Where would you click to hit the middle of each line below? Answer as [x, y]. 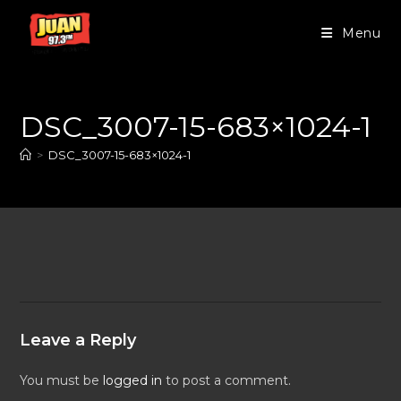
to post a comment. [227, 380]
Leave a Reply [78, 340]
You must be [62, 380]
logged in [133, 380]
